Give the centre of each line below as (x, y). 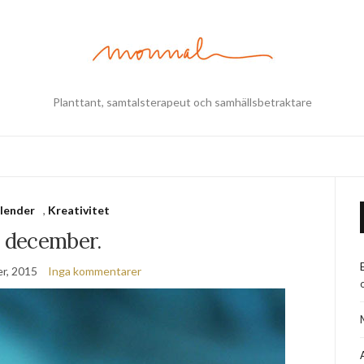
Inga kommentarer (95, 271)
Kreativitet (79, 210)
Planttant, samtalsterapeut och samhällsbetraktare (182, 102)
